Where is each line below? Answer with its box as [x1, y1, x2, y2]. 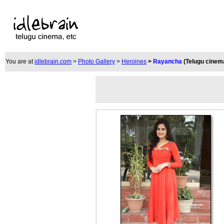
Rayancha [153, 58, 183, 65]
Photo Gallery [78, 58, 115, 65]
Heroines [121, 58, 146, 65]
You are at [5, 58, 34, 65]
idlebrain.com [34, 58, 71, 65]
